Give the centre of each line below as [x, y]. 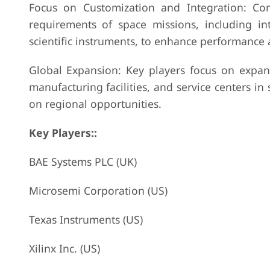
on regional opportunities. [95, 104]
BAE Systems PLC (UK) [83, 162]
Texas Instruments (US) [86, 219]
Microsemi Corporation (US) [98, 190]
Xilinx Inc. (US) [64, 248]
